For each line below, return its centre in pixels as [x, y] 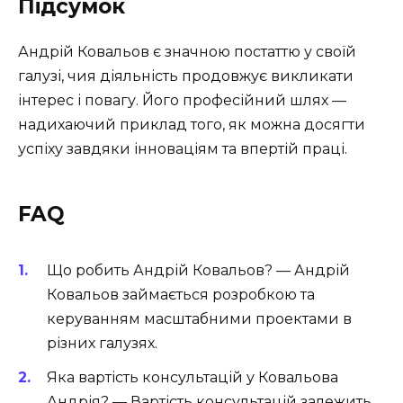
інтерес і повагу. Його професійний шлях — [182, 101]
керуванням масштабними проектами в [199, 319]
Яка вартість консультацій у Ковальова [193, 378]
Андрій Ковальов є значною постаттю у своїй [187, 52]
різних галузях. [102, 344]
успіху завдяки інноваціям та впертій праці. [183, 149]
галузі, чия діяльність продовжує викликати [186, 76]
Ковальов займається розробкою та [181, 295]
